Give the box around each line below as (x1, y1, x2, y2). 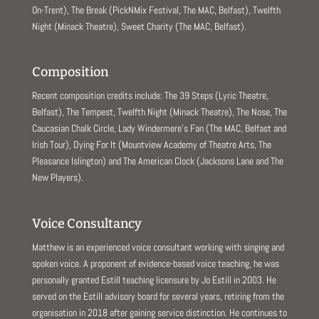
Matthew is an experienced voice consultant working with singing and (31, 240, 284, 253)
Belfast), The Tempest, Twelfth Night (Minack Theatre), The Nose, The (31, 105, 287, 119)
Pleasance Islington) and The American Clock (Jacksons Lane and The (31, 155, 283, 168)
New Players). (31, 171, 83, 184)
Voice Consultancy (31, 215, 142, 231)
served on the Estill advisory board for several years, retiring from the (31, 289, 284, 303)
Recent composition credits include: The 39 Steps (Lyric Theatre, (31, 89, 268, 103)
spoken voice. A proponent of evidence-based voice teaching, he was (31, 256, 279, 270)
